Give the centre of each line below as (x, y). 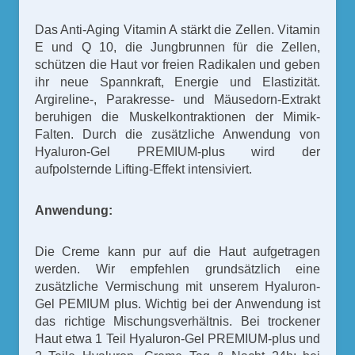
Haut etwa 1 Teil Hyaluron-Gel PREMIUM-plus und (177, 338)
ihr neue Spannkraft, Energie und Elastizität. (177, 82)
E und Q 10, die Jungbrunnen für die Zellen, (177, 47)
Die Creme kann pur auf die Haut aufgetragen (177, 251)
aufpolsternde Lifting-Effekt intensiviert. (143, 169)
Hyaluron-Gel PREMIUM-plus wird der (177, 151)
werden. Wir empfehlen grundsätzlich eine (177, 269)
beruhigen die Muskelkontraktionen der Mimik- (177, 116)
